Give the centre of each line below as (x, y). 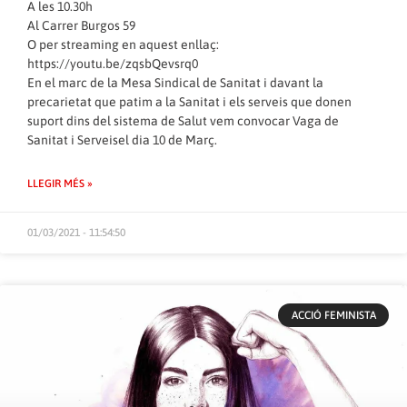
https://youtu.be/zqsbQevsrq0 (113, 63)
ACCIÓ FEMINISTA (333, 315)
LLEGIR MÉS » (60, 183)
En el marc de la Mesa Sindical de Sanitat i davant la (175, 82)
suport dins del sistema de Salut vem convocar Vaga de (183, 120)
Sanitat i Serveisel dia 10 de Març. (122, 139)
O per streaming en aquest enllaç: (123, 44)
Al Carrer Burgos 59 (81, 25)
